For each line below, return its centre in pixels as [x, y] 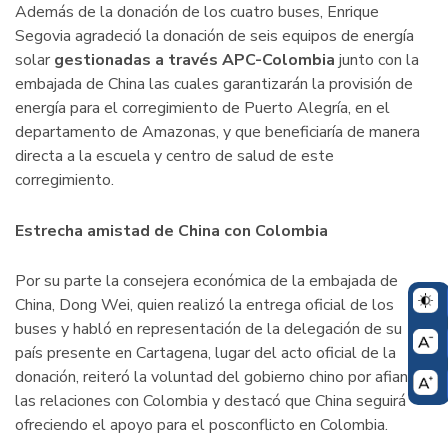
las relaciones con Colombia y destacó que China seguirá [210, 401]
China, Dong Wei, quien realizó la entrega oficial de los [204, 305]
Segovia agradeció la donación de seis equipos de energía [214, 36]
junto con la [377, 60]
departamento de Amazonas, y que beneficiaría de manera [217, 132]
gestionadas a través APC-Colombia [194, 60]
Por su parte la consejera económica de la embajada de [206, 281]
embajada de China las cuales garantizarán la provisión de [214, 84]
